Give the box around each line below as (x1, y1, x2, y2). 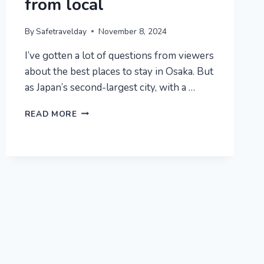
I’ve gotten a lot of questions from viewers (24, 48, 214, 62)
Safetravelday (35, 25, 87, 37)
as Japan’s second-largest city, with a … (24, 80, 195, 94)
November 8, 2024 (98, 25, 167, 37)
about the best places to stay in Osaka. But (24, 64, 213, 78)
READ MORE (24, 108, 77, 120)
